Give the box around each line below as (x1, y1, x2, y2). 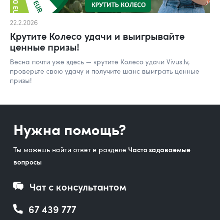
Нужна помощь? (13, 118, 126, 139)
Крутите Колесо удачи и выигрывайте (10, 28, 185, 43)
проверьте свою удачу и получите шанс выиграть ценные (10, 66, 199, 76)
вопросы (13, 157, 42, 166)
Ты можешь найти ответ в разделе (13, 144, 128, 154)
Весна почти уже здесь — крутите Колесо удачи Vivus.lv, (10, 56, 190, 66)
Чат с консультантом (29, 179, 126, 193)
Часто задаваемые (128, 144, 191, 154)
